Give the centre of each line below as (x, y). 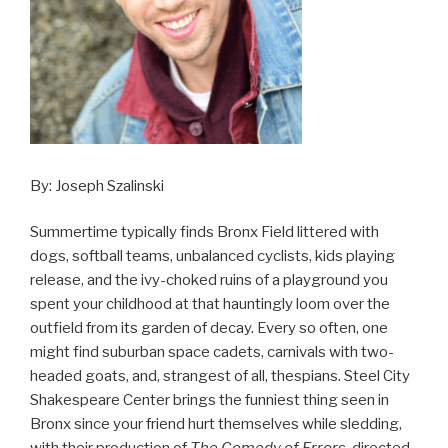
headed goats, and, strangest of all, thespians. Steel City (220, 376)
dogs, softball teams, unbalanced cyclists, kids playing (212, 256)
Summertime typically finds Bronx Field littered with (204, 232)
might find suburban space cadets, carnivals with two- (212, 352)
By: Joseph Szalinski (97, 185)
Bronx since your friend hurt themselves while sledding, (216, 424)
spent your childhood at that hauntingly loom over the (210, 304)
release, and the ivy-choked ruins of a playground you (209, 280)
